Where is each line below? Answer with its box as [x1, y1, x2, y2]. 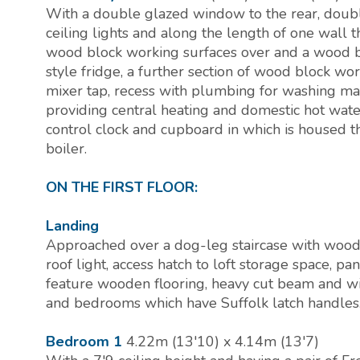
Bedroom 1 [46, 332, 122, 352]
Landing [46, 216, 99, 236]
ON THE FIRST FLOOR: [46, 178, 198, 198]
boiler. [46, 139, 87, 159]
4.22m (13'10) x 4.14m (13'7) [126, 332, 319, 352]
